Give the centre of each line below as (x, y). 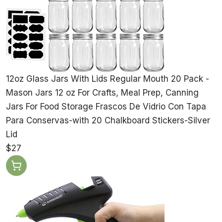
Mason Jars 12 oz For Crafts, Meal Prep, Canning (102, 93)
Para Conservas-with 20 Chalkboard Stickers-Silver (108, 121)
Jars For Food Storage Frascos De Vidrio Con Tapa (106, 107)
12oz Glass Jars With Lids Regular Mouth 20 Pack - (108, 79)
